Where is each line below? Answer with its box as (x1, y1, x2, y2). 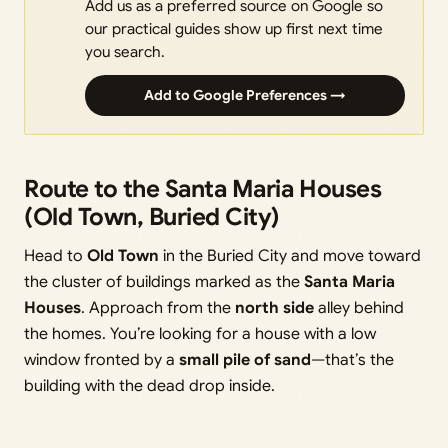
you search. (85, 41, 165, 61)
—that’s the (311, 349, 394, 370)
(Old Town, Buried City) (24, 201, 280, 232)
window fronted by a (24, 349, 179, 370)
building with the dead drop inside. (24, 375, 275, 396)
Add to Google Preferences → (144, 85, 346, 104)
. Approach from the (81, 297, 235, 318)
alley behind (314, 297, 404, 318)
